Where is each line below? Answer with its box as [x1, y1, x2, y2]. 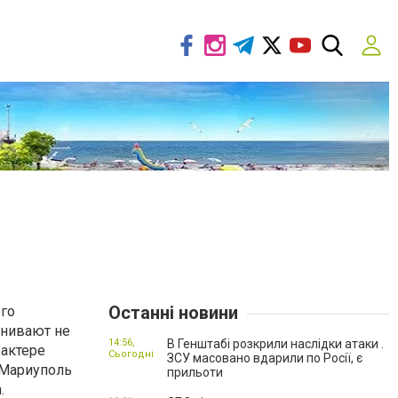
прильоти [167, 365, 223, 379]
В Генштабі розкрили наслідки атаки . [167, 337, 384, 351]
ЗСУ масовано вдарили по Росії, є [167, 351, 362, 365]
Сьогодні [108, 348, 154, 360]
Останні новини [108, 302, 238, 323]
